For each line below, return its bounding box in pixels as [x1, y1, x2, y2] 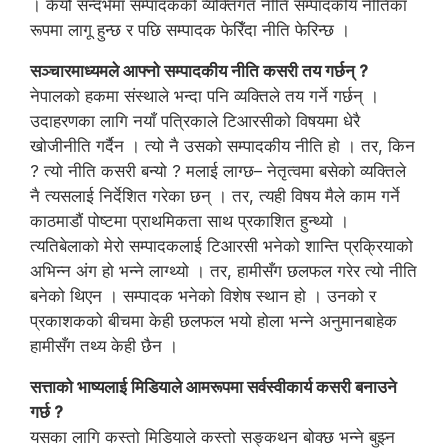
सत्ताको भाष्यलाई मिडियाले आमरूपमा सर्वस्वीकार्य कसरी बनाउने [30, 377, 397, 397]
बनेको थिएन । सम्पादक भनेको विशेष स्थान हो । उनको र [30, 286, 376, 306]
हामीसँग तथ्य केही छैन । [30, 336, 178, 356]
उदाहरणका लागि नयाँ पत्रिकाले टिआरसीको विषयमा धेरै [30, 111, 360, 131]
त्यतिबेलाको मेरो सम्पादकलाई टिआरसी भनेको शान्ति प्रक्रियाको [30, 236, 413, 256]
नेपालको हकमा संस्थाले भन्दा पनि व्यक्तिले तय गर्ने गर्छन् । [30, 86, 379, 106]
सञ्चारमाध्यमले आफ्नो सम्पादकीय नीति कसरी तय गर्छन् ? [30, 61, 368, 81]
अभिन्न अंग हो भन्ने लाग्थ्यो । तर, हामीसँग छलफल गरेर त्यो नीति [30, 261, 417, 281]
